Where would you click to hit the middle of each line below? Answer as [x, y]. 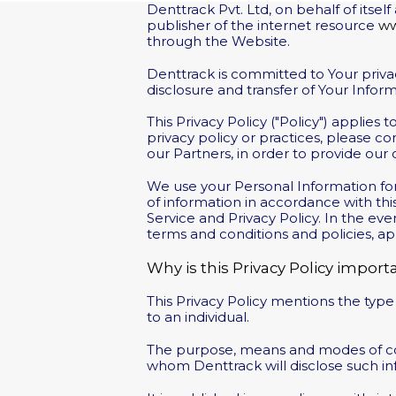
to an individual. [198, 318]
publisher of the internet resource [263, 26]
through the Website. [219, 42]
